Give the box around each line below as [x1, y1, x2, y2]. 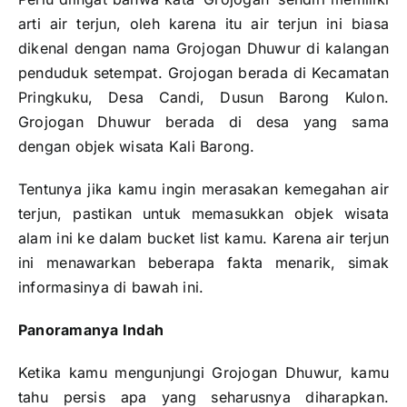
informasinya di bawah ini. [18, 278, 204, 297]
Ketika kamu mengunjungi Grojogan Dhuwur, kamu [18, 363, 389, 382]
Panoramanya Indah [18, 321, 164, 340]
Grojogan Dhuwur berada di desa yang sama [18, 113, 389, 132]
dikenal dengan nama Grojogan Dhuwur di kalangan [18, 39, 389, 58]
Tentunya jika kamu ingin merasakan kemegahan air [18, 180, 389, 199]
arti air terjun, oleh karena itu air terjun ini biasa [18, 15, 389, 34]
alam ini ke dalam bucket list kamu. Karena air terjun [18, 229, 389, 248]
